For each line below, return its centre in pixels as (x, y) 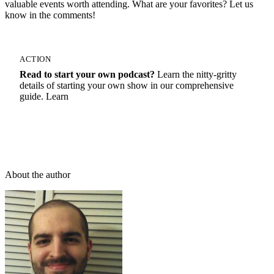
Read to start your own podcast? (87, 74)
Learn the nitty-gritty (196, 74)
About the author (38, 175)
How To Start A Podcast (82, 123)
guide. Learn (44, 96)
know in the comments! (50, 15)
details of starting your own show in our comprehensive (127, 85)
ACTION (35, 59)
